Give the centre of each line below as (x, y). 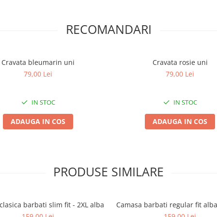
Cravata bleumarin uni (38, 62)
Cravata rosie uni (180, 62)
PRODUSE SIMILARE (108, 171)
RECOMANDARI (108, 29)
